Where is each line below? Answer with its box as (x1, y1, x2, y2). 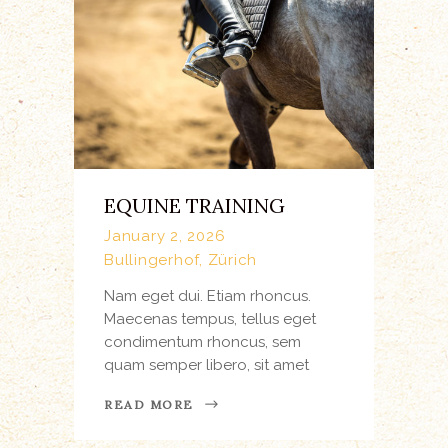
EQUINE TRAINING (104, 192, 285, 218)
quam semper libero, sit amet (104, 355, 309, 374)
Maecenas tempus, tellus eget (104, 309, 316, 328)
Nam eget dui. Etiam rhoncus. (104, 286, 311, 305)
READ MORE (104, 397, 195, 413)
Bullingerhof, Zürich (104, 250, 257, 269)
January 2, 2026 (104, 227, 226, 246)
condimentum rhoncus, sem (104, 332, 301, 351)
